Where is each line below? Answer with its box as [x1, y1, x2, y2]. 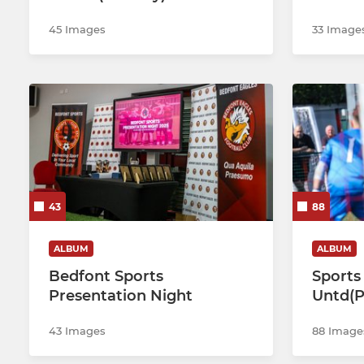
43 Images [49, 323, 106, 337]
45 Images [49, 23, 106, 37]
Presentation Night [49, 286, 193, 305]
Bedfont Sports [49, 266, 163, 285]
